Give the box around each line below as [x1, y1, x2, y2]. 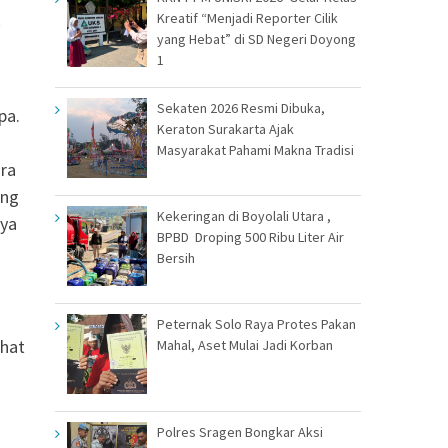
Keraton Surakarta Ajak [157, 119, 294, 138]
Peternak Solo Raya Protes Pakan [157, 314, 356, 333]
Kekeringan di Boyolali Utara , [157, 206, 331, 225]
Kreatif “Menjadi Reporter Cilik [157, 8, 338, 27]
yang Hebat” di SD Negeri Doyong [157, 29, 356, 48]
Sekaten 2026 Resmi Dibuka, [157, 98, 325, 117]
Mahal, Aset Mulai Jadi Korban [157, 335, 333, 354]
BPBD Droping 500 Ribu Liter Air [157, 227, 344, 246]
